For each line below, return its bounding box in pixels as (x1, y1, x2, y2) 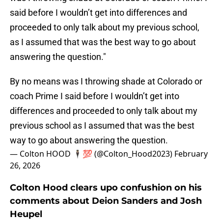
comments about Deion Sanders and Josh (10, 195, 202, 207)
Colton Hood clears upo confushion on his (10, 182, 202, 193)
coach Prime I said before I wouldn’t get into (10, 91, 179, 102)
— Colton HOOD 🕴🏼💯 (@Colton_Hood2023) (10, 148, 174, 160)
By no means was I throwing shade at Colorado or (10, 76, 202, 87)
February (174, 148, 208, 160)
